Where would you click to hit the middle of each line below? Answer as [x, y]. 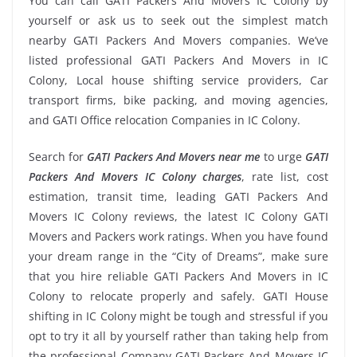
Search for [58, 157]
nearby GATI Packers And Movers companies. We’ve [178, 40]
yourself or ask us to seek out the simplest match [178, 20]
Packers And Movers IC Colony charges [135, 177]
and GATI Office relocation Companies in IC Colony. [165, 120]
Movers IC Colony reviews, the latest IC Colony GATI [178, 216]
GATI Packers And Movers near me [174, 157]
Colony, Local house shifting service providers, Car [178, 80]
